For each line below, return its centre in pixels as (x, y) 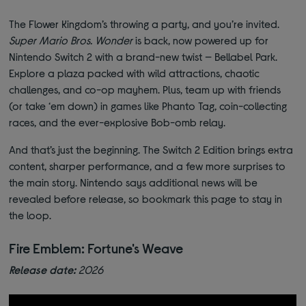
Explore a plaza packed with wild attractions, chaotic (135, 73)
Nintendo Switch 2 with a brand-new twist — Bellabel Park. (143, 57)
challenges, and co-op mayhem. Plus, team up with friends (145, 89)
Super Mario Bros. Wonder (71, 40)
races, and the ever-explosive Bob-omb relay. (117, 122)
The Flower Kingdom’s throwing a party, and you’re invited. (144, 24)
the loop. (30, 215)
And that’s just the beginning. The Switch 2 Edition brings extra (151, 150)
